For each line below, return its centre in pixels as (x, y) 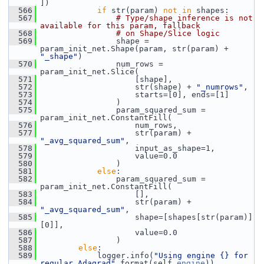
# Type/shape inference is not (184, 18)
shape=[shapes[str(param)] (144, 217)
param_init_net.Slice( (90, 72)
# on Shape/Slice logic (168, 33)
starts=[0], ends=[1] (133, 95)
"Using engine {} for (201, 255)
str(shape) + (116, 87)
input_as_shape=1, (126, 148)
